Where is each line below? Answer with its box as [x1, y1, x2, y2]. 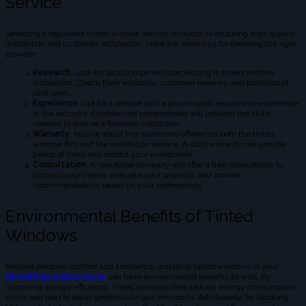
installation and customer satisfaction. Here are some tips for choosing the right [5, 39, 296, 49]
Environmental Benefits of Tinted [5, 206, 253, 227]
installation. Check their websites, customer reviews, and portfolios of [33, 78, 289, 88]
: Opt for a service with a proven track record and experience [78, 98, 298, 109]
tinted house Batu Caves [5, 272, 107, 282]
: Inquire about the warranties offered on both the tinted [70, 129, 275, 139]
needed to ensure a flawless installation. [33, 119, 182, 129]
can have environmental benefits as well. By [107, 272, 271, 282]
